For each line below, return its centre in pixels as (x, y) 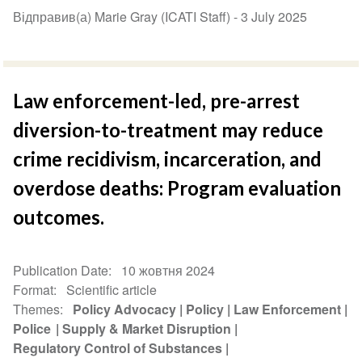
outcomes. (59, 217)
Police (33, 329)
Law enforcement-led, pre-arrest (157, 101)
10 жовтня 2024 (168, 271)
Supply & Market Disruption (147, 329)
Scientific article (112, 290)
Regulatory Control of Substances (118, 348)
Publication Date (61, 271)
